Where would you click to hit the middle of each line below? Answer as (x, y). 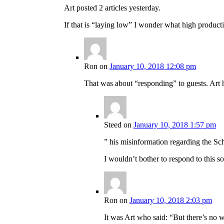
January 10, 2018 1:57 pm (175, 125)
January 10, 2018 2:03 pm (171, 200)
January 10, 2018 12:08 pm (153, 66)
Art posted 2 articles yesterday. (112, 8)
